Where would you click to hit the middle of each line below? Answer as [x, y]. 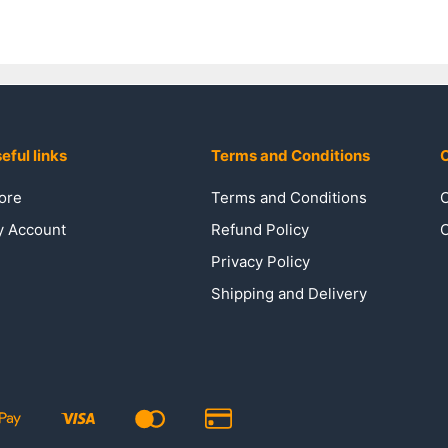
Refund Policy [260, 229]
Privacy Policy [261, 261]
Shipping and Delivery [289, 293]
